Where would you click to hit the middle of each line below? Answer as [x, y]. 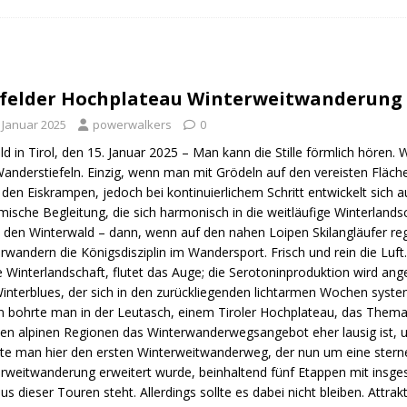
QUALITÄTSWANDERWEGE [92, 42]
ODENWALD [127, 73]
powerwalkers [132, 124]
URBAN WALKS [92, 11]
